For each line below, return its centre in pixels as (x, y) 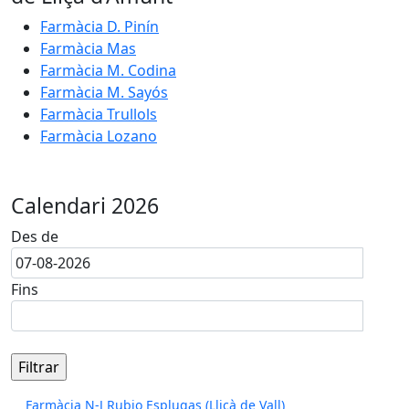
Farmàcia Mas (88, 48)
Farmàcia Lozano (99, 136)
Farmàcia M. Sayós (104, 92)
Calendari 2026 (85, 205)
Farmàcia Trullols (99, 114)
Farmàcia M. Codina (108, 70)
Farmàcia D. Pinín (100, 26)
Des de (35, 236)
